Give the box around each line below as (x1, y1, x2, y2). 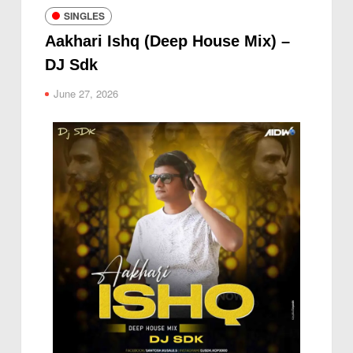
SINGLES (64, 9, 106, 24)
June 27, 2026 (54, 85, 119, 101)
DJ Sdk (45, 55, 98, 73)
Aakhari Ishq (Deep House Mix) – (45, 32, 291, 50)
